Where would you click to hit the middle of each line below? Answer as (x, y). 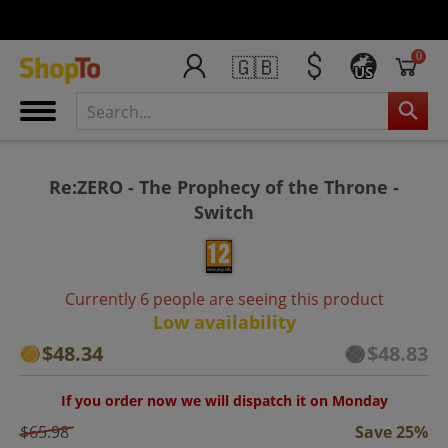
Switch (224, 211)
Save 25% (391, 431)
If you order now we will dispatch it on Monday (224, 400)
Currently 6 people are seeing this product (224, 298)
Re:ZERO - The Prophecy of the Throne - (224, 186)
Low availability (224, 321)
